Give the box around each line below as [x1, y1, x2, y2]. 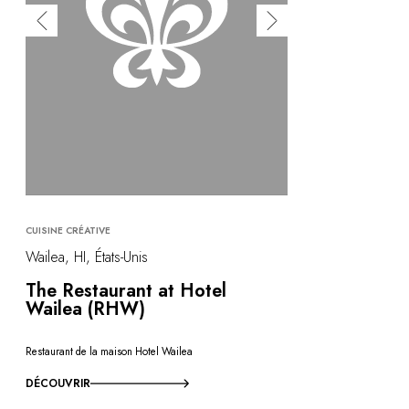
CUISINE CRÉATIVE [26, 223, 110, 237]
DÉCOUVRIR [26, 374, 90, 392]
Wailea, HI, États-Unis [26, 246, 148, 267]
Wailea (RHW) [26, 295, 145, 322]
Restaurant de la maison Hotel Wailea [26, 344, 193, 360]
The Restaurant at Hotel [26, 277, 226, 304]
